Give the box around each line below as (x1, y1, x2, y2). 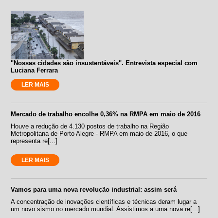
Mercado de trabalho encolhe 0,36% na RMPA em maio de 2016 (11, 110, 201, 118)
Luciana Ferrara (11, 66, 58, 74)
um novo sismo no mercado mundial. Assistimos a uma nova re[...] (11, 205, 200, 213)
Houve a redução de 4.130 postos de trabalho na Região (11, 122, 169, 130)
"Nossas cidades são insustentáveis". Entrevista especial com (11, 59, 198, 67)
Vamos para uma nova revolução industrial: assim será (11, 185, 177, 193)
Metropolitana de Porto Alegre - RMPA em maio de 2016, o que (11, 129, 188, 137)
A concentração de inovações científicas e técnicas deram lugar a (11, 198, 197, 205)
